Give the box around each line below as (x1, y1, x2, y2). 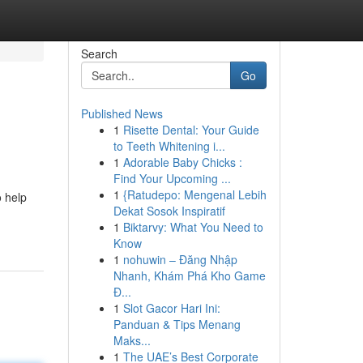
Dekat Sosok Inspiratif (113, 203, 225, 219)
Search (80, 45, 117, 62)
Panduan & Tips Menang (113, 316, 241, 332)
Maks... (113, 332, 151, 348)
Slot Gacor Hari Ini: (122, 300, 220, 316)
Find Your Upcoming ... (113, 170, 231, 186)
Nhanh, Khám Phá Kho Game (113, 267, 266, 284)
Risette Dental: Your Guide (122, 122, 259, 138)
